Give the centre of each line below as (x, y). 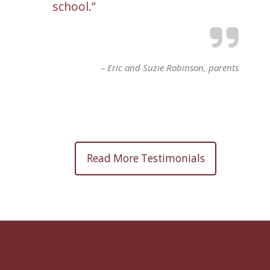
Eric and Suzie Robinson (155, 67)
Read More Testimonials (146, 159)
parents (224, 67)
